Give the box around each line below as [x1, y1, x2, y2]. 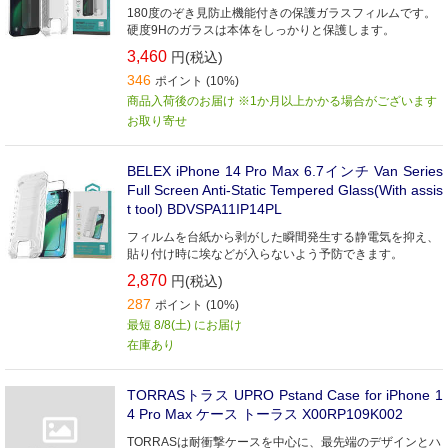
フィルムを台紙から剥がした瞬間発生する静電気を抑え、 [127, 230, 439, 244]
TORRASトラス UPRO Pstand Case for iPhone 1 [127, 387, 443, 403]
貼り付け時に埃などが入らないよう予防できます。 [127, 247, 403, 261]
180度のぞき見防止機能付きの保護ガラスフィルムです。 [127, 6, 436, 20]
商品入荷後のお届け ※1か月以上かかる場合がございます [127, 94, 437, 108]
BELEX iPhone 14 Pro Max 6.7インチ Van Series [127, 163, 443, 179]
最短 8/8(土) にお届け [127, 318, 242, 332]
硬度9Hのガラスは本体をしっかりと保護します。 [127, 23, 395, 37]
